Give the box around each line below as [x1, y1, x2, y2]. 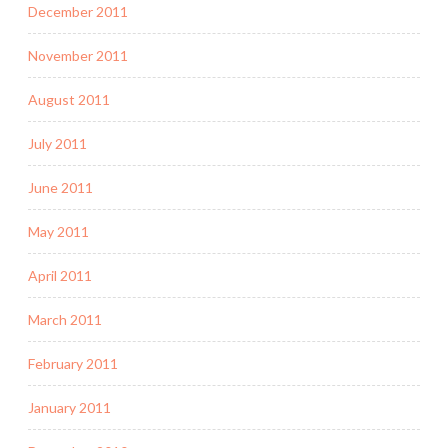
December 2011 [28, 2, 128, 20]
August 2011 [28, 90, 110, 108]
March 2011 [28, 310, 102, 328]
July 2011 [28, 134, 87, 152]
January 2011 [28, 398, 111, 416]
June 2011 [28, 178, 93, 196]
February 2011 [28, 354, 118, 372]
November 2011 [28, 46, 128, 64]
